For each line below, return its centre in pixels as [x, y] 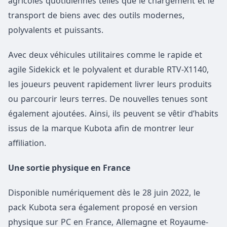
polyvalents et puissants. [56, 30]
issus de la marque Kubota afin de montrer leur [101, 128]
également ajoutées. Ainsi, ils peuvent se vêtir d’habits [113, 114]
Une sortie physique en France [69, 168]
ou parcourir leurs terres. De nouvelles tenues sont [108, 99]
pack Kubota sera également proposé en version [103, 207]
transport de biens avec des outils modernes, [96, 15]
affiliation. [27, 143]
